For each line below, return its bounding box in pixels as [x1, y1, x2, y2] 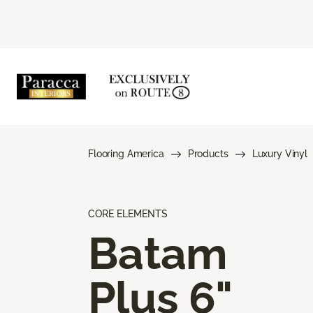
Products [187, 147, 228, 159]
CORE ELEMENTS [88, 208, 168, 219]
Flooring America [88, 147, 164, 159]
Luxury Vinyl [252, 147, 307, 159]
